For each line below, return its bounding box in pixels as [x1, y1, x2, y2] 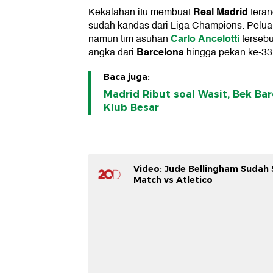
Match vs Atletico [133, 174, 213, 186]
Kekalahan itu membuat [88, 4, 193, 21]
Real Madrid [193, 4, 248, 21]
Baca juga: [104, 71, 150, 83]
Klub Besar [104, 102, 159, 114]
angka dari [88, 44, 136, 61]
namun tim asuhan [88, 31, 171, 48]
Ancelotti [198, 30, 239, 48]
